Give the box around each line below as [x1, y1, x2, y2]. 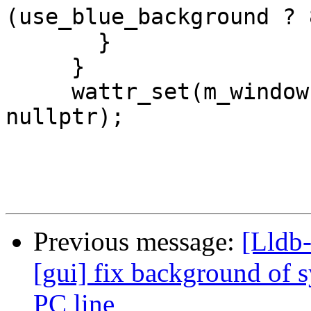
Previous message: [33, 226, 242, 257]
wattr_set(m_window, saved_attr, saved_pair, [6, 79, 72, 105]
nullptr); [6, 104, 124, 130]
